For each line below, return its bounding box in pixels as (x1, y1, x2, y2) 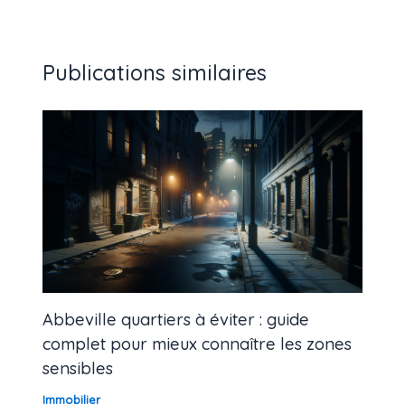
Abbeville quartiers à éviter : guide (42, 308, 310, 330)
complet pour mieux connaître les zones (42, 333, 353, 354)
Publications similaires (42, 58, 268, 86)
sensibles (42, 357, 114, 379)
